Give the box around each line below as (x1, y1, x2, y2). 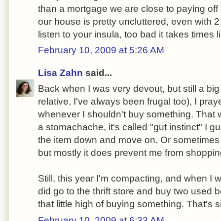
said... (83, 67, 112, 78)
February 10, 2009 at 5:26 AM (38, 45, 164, 56)
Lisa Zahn (38, 67, 83, 78)
